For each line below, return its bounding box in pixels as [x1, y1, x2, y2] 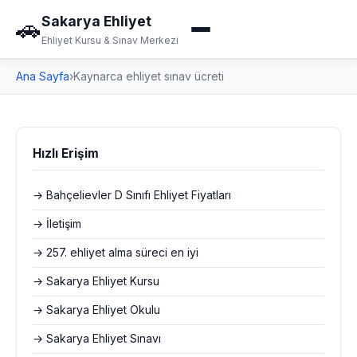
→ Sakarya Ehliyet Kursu [33, 275, 159, 288]
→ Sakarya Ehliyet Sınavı [33, 332, 161, 345]
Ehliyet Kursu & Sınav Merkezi [41, 34, 178, 46]
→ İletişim [33, 218, 81, 230]
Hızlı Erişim [33, 146, 99, 161]
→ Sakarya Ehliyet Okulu [33, 304, 160, 316]
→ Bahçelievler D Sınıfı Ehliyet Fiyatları [33, 189, 231, 202]
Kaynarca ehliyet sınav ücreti [73, 70, 224, 83]
